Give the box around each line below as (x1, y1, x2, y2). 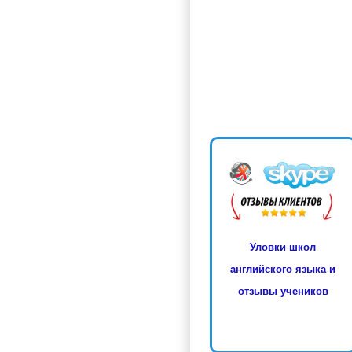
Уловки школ (250, 240, 317, 253)
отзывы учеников (237, 284, 328, 297)
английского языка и (230, 262, 336, 275)
